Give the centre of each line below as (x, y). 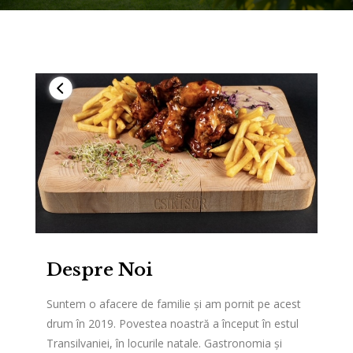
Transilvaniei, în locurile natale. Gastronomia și (164, 344)
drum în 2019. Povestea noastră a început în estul (173, 324)
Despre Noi (100, 270)
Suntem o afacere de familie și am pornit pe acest (174, 304)
